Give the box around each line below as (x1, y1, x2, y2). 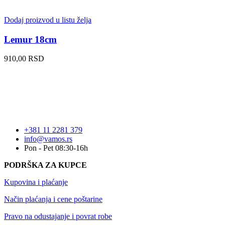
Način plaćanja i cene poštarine (4, 195, 102, 204)
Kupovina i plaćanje (4, 178, 68, 187)
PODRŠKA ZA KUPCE (4, 161, 87, 170)
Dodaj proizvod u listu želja (4, 15, 91, 24)
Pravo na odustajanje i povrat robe (4, 212, 112, 221)
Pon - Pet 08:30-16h (24, 144, 88, 153)
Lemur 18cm (4, 34, 57, 45)
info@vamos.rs (24, 135, 72, 144)
